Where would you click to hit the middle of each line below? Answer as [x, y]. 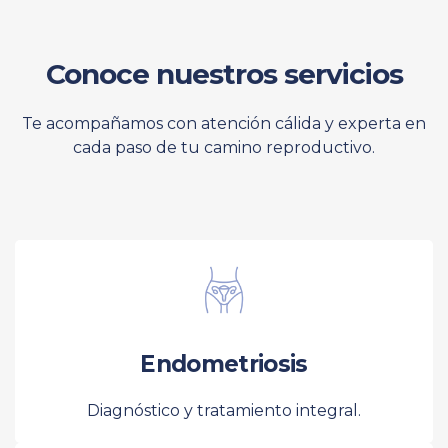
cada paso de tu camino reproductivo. [224, 147]
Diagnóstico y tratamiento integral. [224, 410]
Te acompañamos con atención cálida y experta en [224, 123]
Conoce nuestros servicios [224, 73]
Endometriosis [224, 363]
